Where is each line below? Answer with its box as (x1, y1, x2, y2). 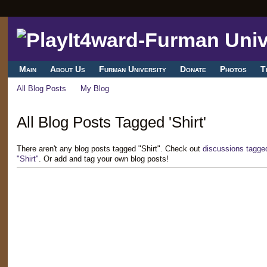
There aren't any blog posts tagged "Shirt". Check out (16, 144, 203, 153)
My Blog (80, 84, 110, 94)
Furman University (98, 64, 166, 74)
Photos (220, 64, 247, 74)
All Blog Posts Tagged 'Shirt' (16, 113, 206, 131)
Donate (180, 64, 207, 74)
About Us (49, 64, 85, 74)
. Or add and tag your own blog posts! (38, 154, 169, 163)
